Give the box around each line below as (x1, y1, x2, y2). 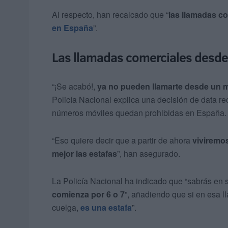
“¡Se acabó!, (52, 80, 95, 93)
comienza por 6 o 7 (52, 188, 125, 201)
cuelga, (52, 202, 80, 214)
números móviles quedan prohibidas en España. (52, 107, 226, 119)
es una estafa (80, 202, 132, 214)
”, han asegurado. (117, 148, 180, 160)
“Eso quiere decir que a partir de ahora (52, 134, 192, 147)
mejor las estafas (52, 148, 117, 160)
